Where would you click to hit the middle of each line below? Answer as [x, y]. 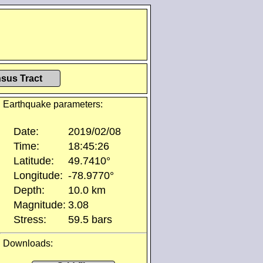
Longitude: [38, 176]
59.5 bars [90, 220]
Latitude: [34, 161]
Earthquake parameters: [53, 104]
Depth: [29, 190]
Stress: [30, 220]
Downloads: [28, 243]
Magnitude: [40, 205]
